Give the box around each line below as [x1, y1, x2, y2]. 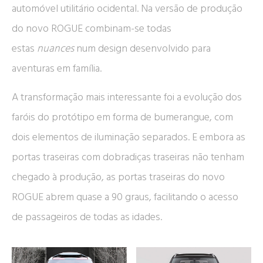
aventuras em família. [12, 61, 102, 76]
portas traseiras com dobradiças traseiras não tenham [12, 149, 244, 164]
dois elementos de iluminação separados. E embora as [12, 129, 245, 144]
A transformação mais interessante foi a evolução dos [12, 89, 242, 104]
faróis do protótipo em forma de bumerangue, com [12, 109, 233, 124]
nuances [37, 41, 74, 56]
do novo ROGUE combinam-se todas [12, 21, 171, 36]
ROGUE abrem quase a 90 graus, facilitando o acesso [12, 189, 238, 204]
